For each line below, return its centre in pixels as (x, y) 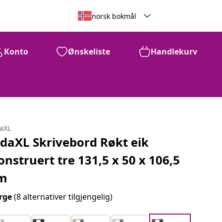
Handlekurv (174, 52)
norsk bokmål (114, 16)
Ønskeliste (89, 52)
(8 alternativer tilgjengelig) (63, 197)
